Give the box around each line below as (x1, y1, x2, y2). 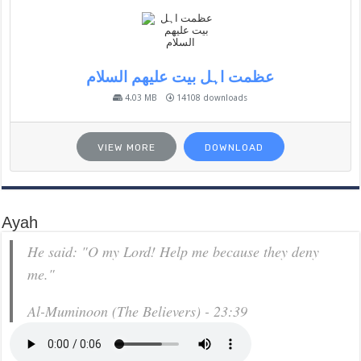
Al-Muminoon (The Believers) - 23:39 (27, 301, 248, 322)
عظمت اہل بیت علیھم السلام (86, 68, 275, 86)
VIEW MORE (97, 142, 156, 154)
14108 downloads (174, 93, 248, 103)
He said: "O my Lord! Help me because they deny (27, 242, 320, 262)
